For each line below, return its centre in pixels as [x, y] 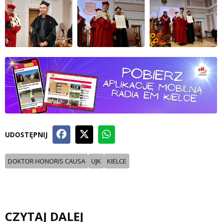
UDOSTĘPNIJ [26, 135]
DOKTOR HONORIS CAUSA [47, 161]
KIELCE [117, 161]
